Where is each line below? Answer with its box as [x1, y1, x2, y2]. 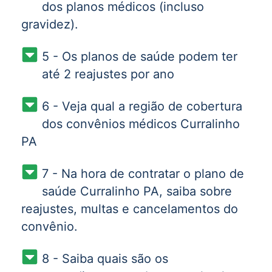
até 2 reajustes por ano [41, 67, 174, 81]
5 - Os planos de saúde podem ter [41, 49, 237, 64]
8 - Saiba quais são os [41, 251, 168, 266]
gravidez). [21, 17, 78, 32]
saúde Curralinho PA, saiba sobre [41, 184, 232, 199]
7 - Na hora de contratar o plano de [41, 166, 244, 181]
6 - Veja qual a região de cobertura [41, 99, 242, 114]
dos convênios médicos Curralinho [41, 117, 240, 131]
